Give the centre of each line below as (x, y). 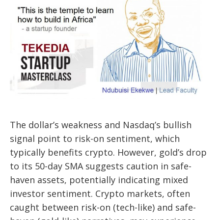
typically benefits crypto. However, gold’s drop (108, 152)
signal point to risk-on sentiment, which (95, 139)
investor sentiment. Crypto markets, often (100, 194)
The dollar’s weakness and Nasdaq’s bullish (101, 125)
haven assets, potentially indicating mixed (99, 180)
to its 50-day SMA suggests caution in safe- (101, 166)
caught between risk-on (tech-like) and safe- (103, 207)
